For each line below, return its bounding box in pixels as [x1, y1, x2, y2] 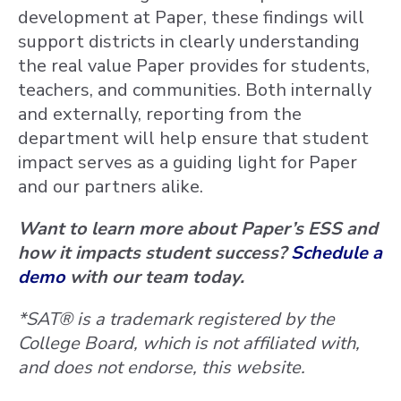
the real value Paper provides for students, [18, 54, 370, 78]
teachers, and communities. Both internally [18, 78, 371, 102]
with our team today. [65, 265, 244, 289]
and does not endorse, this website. [18, 355, 305, 380]
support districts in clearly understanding [18, 30, 360, 54]
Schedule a [291, 241, 382, 265]
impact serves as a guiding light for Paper [18, 150, 357, 175]
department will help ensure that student [18, 126, 369, 150]
